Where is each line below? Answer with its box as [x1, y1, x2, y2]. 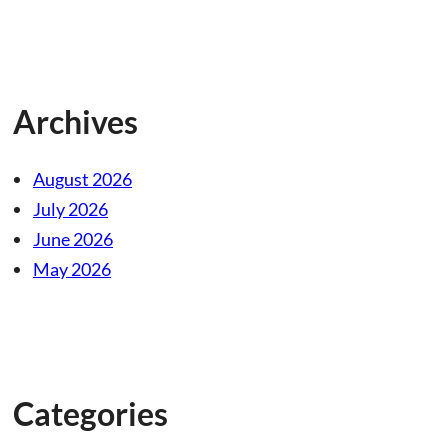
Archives [13, 101, 138, 141]
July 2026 [33, 197, 108, 220]
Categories [13, 393, 168, 433]
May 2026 [33, 257, 111, 280]
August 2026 [33, 167, 132, 190]
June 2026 [33, 227, 113, 250]
